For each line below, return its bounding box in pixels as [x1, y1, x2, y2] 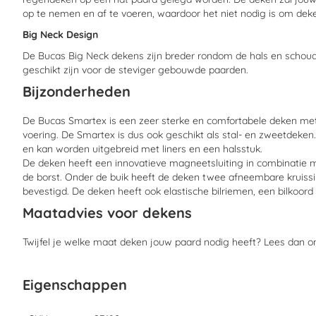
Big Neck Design [23, 28, 98, 41]
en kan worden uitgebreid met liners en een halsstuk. [23, 142, 262, 155]
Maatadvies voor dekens [23, 204, 192, 221]
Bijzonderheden [23, 83, 130, 100]
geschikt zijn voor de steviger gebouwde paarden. [23, 63, 248, 76]
